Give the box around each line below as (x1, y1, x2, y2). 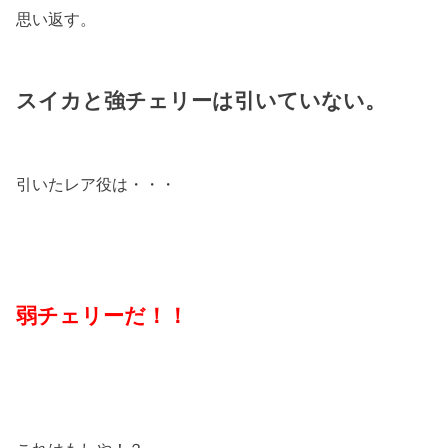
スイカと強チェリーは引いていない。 (16, 88, 387, 113)
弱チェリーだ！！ (16, 303, 189, 328)
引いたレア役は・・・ (16, 174, 177, 193)
